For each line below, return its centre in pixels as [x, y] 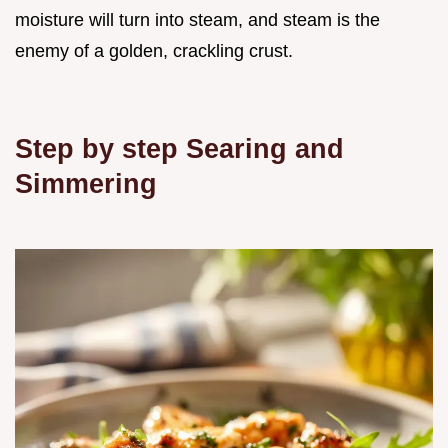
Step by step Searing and [179, 149]
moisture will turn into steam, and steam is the [197, 20]
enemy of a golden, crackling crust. [154, 51]
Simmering [86, 184]
